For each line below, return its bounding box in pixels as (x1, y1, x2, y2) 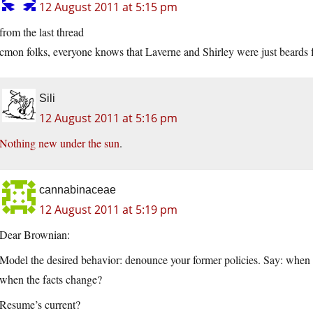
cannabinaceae (39, 184, 116, 196)
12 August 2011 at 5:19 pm (39, 202, 177, 218)
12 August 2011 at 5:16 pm (39, 110, 177, 126)
